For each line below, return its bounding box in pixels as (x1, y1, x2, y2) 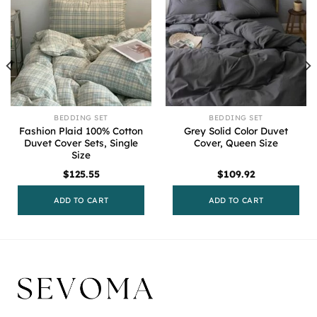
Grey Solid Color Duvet (184, 124, 288, 137)
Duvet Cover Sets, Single (24, 136, 138, 149)
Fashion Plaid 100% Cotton (19, 124, 143, 137)
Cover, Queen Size (194, 136, 278, 149)
